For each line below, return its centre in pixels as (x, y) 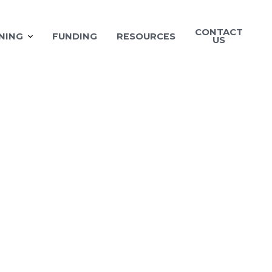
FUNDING (75, 36)
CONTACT (219, 32)
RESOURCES (146, 36)
